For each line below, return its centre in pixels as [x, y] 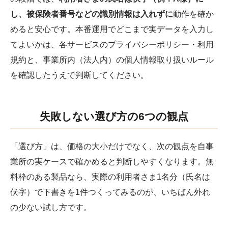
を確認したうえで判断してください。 [79, 75]
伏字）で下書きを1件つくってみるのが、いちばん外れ [110, 192]
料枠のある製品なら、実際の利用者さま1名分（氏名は [110, 177]
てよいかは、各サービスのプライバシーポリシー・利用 [112, 44]
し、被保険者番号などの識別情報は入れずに [92, 14]
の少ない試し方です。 [51, 207]
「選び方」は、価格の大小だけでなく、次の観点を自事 [112, 146]
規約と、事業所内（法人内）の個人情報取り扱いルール [112, 60]
